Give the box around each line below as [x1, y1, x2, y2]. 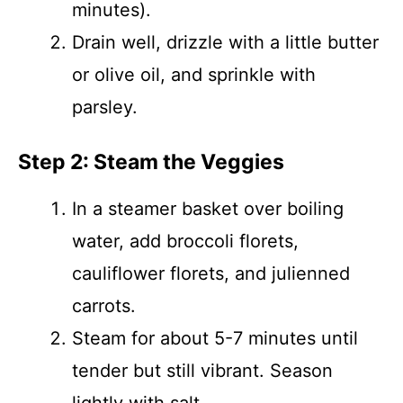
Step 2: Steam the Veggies [18, 149, 284, 175]
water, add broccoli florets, [72, 230, 299, 252]
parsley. [72, 96, 138, 118]
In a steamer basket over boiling [72, 198, 344, 219]
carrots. [72, 295, 136, 317]
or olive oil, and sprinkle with [72, 64, 316, 85]
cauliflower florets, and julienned [72, 263, 350, 284]
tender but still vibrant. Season [72, 360, 333, 381]
